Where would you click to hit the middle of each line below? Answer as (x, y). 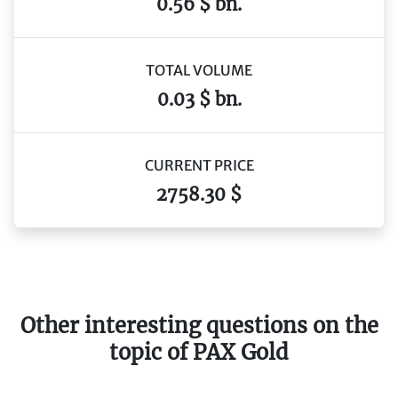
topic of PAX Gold (199, 352)
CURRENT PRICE (199, 165)
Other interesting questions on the (199, 325)
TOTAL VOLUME (199, 70)
